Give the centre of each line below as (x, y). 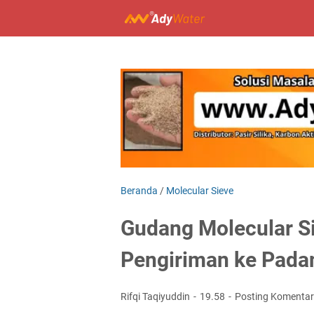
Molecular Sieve (200, 190)
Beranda (139, 190)
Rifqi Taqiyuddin (156, 296)
